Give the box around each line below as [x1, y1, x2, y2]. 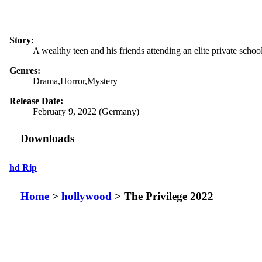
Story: [9, 35, 34, 45]
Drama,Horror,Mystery [33, 75, 118, 86]
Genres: [9, 65, 40, 75]
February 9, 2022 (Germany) [33, 106, 139, 116]
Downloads [20, 132, 74, 145]
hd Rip [9, 162, 37, 173]
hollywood [61, 190, 112, 203]
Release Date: [9, 95, 63, 106]
